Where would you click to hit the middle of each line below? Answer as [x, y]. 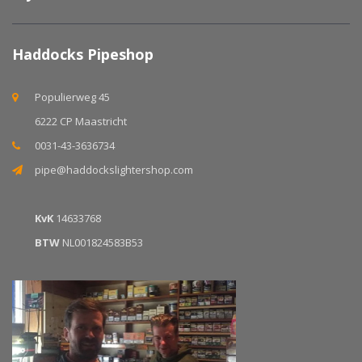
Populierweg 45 [72, 97]
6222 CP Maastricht [81, 122]
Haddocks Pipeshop [83, 55]
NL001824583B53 [101, 243]
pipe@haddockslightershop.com [114, 170]
